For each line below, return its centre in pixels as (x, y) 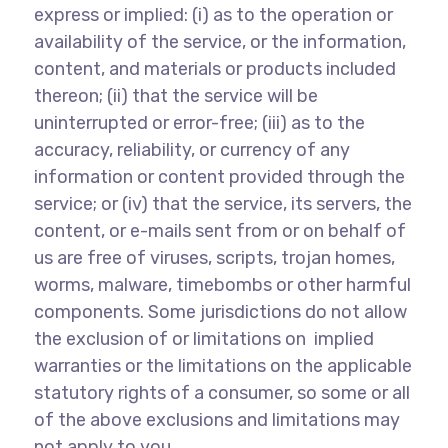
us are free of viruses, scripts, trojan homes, (214, 258)
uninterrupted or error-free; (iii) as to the (199, 123)
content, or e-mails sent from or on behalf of (219, 231)
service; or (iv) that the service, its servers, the (222, 204)
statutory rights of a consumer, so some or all (221, 393)
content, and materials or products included (214, 69)
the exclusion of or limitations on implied (203, 339)
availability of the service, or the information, (219, 42)
